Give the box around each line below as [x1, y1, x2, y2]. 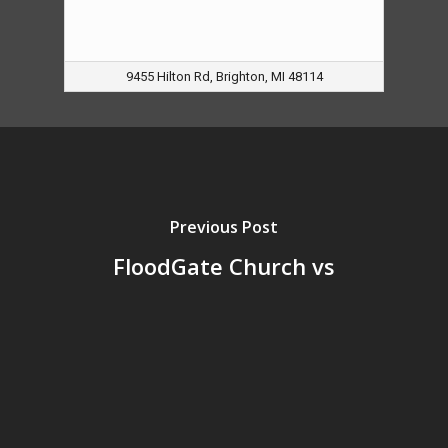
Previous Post [170, 215, 278, 238]
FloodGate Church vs [113, 250, 335, 281]
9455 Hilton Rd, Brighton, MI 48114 [125, 69, 323, 84]
